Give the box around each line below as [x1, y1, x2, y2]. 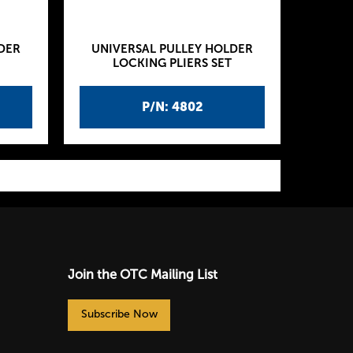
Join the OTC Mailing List [68, 266, 217, 282]
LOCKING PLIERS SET [113, 56, 232, 70]
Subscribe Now [80, 307, 158, 321]
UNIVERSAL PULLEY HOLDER [91, 42, 253, 56]
